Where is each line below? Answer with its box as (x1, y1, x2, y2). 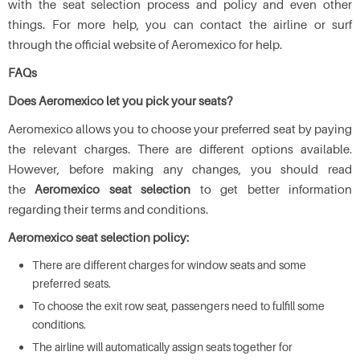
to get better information (190, 182, 353, 196)
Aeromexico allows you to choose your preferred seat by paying (8, 121, 352, 136)
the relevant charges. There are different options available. (8, 141, 352, 156)
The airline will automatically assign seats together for (32, 340, 292, 354)
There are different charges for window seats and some (32, 258, 306, 272)
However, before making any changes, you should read (8, 162, 352, 176)
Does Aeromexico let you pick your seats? (8, 93, 232, 108)
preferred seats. (32, 276, 111, 290)
